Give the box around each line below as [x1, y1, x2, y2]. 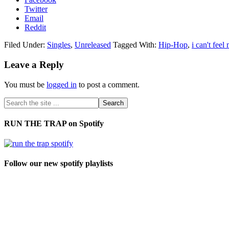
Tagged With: [113, 40, 158, 50]
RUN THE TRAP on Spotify [4, 119, 104, 128]
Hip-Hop [158, 40, 188, 50]
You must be [4, 80, 47, 89]
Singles [47, 40, 71, 50]
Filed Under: [4, 40, 47, 50]
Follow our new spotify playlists [4, 159, 113, 168]
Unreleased [75, 40, 111, 50]
